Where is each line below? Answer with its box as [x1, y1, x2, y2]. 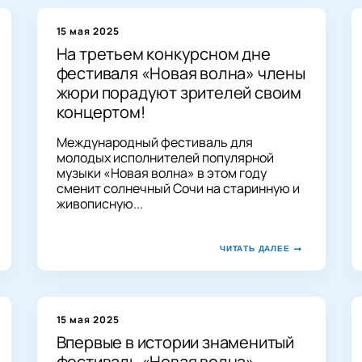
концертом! [56, 100, 145, 123]
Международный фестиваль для [56, 133, 253, 151]
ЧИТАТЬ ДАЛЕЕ [219, 243, 290, 253]
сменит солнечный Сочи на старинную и [56, 179, 300, 197]
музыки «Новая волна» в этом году [56, 163, 267, 182]
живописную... [56, 194, 143, 213]
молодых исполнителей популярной [56, 148, 274, 166]
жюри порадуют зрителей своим [56, 81, 301, 103]
